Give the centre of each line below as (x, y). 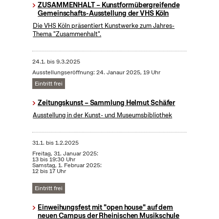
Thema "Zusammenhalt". (67, 34)
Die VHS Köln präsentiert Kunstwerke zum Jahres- (104, 26)
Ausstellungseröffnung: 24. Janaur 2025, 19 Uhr (96, 73)
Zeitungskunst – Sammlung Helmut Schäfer (107, 103)
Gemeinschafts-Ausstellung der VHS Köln (103, 13)
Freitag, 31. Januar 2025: (65, 154)
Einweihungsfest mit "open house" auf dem (106, 208)
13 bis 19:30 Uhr (54, 160)
